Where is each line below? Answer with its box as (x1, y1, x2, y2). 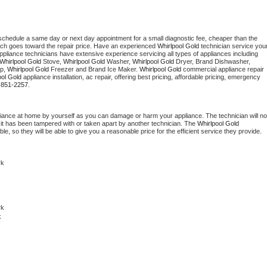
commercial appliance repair (181, 66, 264, 73)
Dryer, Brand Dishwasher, (176, 58, 250, 66)
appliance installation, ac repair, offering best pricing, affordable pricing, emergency (21, 73, 260, 81)
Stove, (41, 58, 63, 66)
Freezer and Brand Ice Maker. (49, 66, 139, 73)
